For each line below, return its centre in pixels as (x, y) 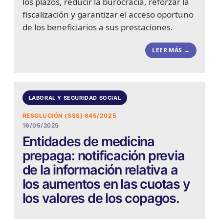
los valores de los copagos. (101, 198)
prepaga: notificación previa (103, 156)
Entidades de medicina (88, 142)
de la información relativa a (100, 170)
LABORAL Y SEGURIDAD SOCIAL (75, 98)
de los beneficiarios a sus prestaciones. (98, 27)
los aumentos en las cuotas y (106, 184)
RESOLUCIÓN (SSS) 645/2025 (69, 116)
